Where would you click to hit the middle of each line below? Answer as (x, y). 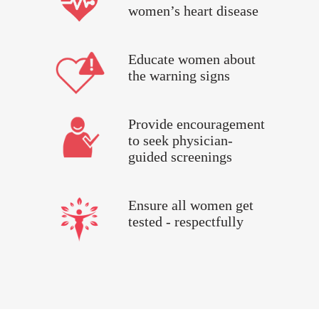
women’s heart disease (193, 10)
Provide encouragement (197, 124)
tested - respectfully (186, 221)
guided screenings (180, 156)
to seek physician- (181, 140)
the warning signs (179, 75)
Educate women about (192, 59)
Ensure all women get (191, 205)
